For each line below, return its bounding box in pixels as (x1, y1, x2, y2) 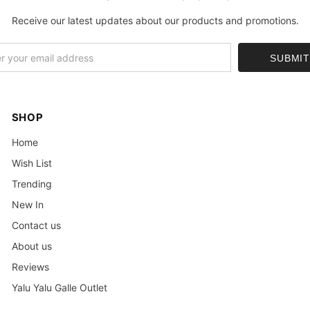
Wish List (11, 157, 52, 170)
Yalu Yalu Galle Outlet (11, 282, 107, 294)
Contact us (11, 219, 61, 232)
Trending (11, 178, 52, 190)
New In (11, 199, 44, 211)
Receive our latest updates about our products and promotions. (11, 15, 299, 27)
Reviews (11, 261, 49, 273)
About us (11, 240, 52, 253)
